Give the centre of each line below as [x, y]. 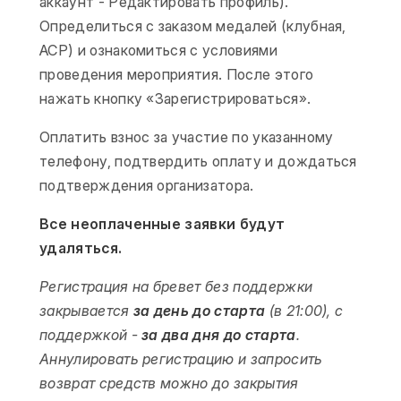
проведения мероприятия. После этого [177, 74]
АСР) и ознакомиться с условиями [158, 50]
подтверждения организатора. [147, 185]
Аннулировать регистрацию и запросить [181, 359]
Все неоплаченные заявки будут [162, 224]
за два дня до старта [219, 335]
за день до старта [199, 311]
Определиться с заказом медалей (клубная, [193, 26]
